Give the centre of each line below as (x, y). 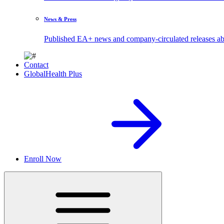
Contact (36, 64)
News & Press (60, 19)
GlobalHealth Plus (53, 73)
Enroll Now (43, 158)
